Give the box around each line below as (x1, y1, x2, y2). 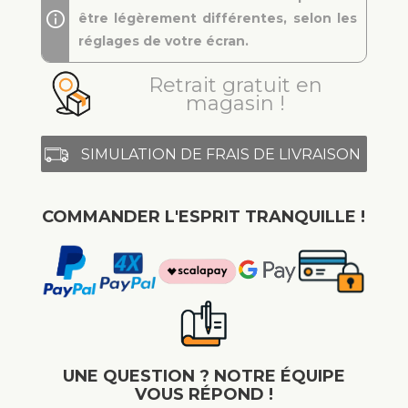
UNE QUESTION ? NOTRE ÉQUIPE (62, 366, 345, 386)
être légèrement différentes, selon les (77, 10, 358, 26)
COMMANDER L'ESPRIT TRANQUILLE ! (42, 207, 366, 227)
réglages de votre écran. (77, 33, 249, 49)
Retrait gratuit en (148, 73, 323, 97)
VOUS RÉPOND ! (134, 384, 273, 404)
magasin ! (186, 91, 286, 116)
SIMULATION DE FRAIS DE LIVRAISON (81, 145, 362, 163)
